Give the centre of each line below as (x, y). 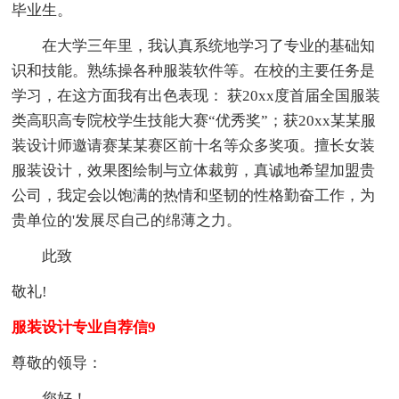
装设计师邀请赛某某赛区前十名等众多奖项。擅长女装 (194, 145)
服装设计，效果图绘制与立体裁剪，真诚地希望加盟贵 (194, 170)
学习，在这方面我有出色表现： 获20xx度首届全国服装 (196, 95)
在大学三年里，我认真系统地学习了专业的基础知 (194, 45)
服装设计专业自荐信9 (84, 327)
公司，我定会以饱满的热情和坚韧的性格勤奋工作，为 (194, 195)
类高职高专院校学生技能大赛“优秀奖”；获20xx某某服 (194, 120)
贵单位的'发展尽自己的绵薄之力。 (127, 220)
